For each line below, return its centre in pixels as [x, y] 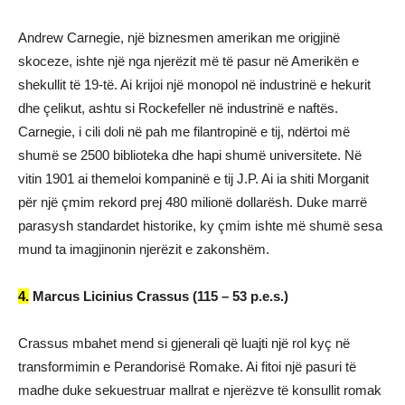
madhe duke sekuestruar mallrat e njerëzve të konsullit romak [200, 390]
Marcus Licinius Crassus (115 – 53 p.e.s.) [159, 296]
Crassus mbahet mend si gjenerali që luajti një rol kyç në [184, 343]
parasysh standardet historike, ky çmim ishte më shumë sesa [200, 226]
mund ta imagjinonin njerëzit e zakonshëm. [144, 249]
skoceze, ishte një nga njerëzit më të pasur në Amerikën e [188, 61]
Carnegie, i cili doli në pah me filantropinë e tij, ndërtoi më [184, 132]
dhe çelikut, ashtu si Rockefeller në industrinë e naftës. [178, 108]
